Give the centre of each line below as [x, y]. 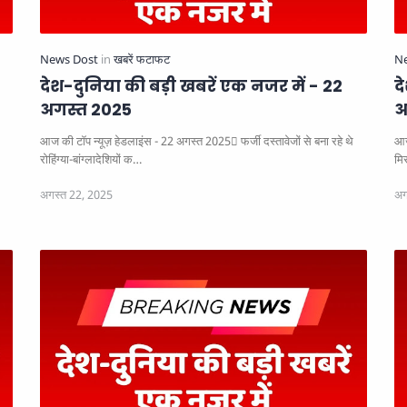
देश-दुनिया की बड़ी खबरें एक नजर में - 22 [191, 86]
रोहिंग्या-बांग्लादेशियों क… [91, 159]
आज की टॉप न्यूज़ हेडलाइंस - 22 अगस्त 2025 [135, 141]
